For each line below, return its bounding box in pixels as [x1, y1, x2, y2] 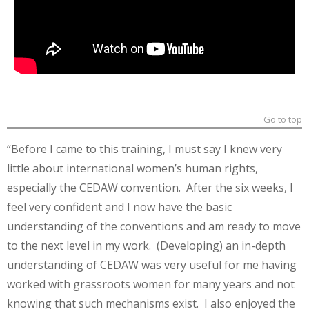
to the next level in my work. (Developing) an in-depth [7, 238, 286, 253]
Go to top [263, 113, 302, 126]
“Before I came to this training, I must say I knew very [7, 141, 282, 157]
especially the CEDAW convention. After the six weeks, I [7, 180, 293, 195]
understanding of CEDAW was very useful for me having [7, 257, 297, 272]
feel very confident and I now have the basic [7, 199, 232, 215]
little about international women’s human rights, [7, 161, 258, 176]
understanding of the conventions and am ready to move [7, 219, 301, 234]
